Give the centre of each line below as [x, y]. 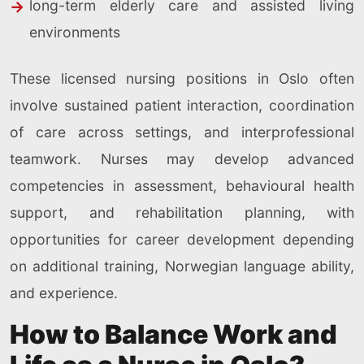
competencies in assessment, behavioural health [182, 186]
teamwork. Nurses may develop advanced [182, 159]
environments [75, 32]
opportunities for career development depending [182, 240]
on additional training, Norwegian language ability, [182, 266]
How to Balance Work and [173, 335]
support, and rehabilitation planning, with [182, 213]
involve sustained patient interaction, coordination [182, 106]
